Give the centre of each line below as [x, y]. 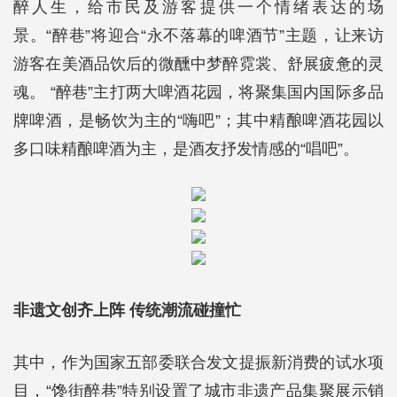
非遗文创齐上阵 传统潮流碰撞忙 [127, 310]
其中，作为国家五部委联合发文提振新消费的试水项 [198, 362]
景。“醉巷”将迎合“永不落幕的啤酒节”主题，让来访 [198, 35]
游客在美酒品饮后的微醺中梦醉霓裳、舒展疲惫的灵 [198, 64]
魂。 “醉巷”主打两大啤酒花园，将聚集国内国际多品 [198, 92]
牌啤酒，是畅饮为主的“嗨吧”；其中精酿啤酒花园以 [198, 121]
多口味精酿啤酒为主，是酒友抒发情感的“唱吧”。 [186, 149]
